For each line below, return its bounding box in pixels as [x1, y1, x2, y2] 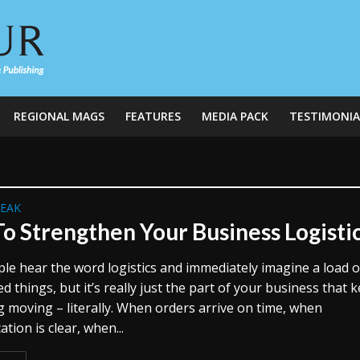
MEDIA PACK [201, 108, 268, 124]
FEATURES [125, 108, 181, 124]
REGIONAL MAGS [13, 108, 104, 124]
